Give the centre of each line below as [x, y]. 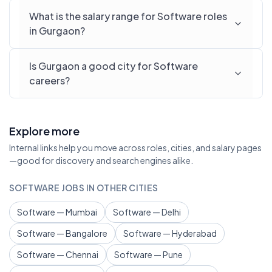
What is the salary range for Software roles [128, 16]
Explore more [44, 131]
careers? [49, 80]
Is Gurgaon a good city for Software [114, 66]
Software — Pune [148, 254]
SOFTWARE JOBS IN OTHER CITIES [84, 188]
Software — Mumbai [57, 212]
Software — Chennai [58, 254]
